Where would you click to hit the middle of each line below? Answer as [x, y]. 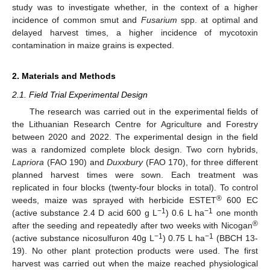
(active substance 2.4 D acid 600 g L [85, 213]
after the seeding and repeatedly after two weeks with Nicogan [132, 225]
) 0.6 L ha [185, 213]
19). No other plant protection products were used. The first [135, 251]
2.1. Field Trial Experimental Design [80, 94]
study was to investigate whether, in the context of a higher [135, 7]
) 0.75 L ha [184, 238]
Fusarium [159, 20]
